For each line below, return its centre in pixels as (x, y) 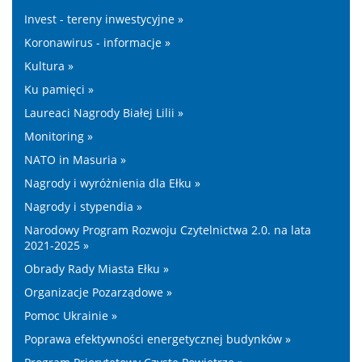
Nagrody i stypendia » (83, 206)
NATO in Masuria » (75, 159)
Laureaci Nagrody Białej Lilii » (104, 112)
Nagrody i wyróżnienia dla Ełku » (112, 183)
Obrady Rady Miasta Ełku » (97, 268)
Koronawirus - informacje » (97, 42)
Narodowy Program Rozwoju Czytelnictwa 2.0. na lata (168, 229)
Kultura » (49, 65)
